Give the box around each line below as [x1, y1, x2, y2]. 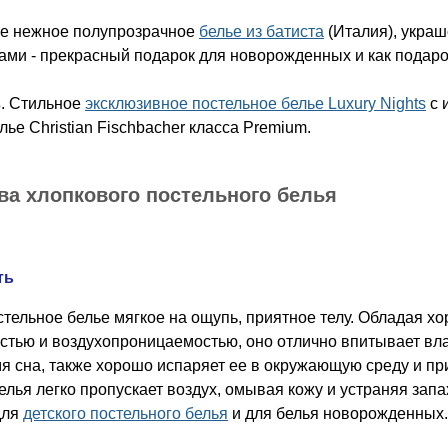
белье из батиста [199, 23, 324, 40]
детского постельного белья [23, 405, 228, 422]
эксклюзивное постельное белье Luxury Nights [85, 95, 426, 112]
